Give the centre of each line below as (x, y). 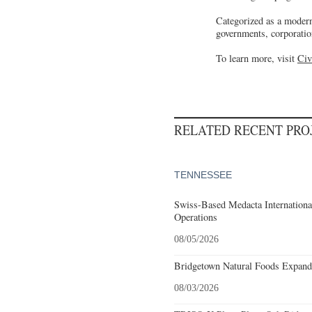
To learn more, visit (257, 58)
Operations (196, 217)
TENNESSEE (203, 174)
